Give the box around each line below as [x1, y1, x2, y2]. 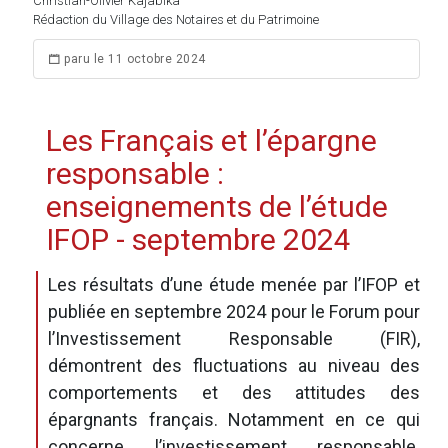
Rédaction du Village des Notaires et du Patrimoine [33, 12, 319, 27]
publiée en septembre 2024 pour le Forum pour [48, 301, 420, 322]
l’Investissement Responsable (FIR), [48, 328, 420, 349]
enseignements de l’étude [46, 189, 388, 224]
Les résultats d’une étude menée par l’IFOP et [48, 274, 420, 295]
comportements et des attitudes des [48, 382, 420, 403]
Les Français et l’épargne [46, 123, 377, 158]
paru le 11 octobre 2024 [60, 52, 206, 66]
